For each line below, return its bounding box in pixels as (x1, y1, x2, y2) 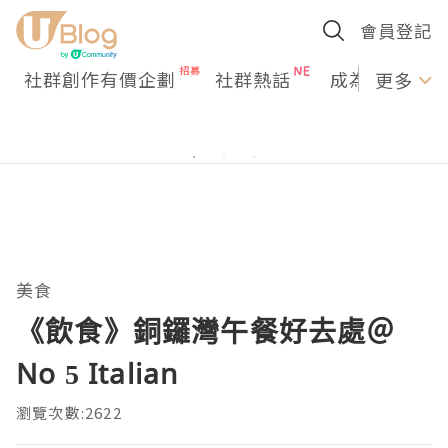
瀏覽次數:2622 (16, 402, 122, 423)
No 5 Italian (16, 354, 179, 392)
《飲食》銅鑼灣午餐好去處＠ (16, 312, 396, 350)
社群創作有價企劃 (24, 66, 176, 92)
